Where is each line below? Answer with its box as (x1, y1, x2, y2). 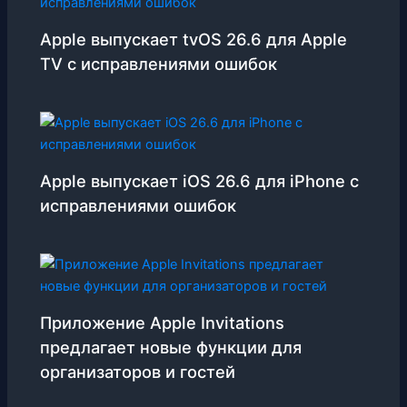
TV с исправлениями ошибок (40, 53, 278, 74)
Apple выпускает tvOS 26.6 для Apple (40, 28, 348, 49)
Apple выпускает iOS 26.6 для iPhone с (40, 170, 360, 191)
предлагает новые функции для (40, 336, 303, 357)
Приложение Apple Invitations (40, 312, 285, 333)
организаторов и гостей (40, 361, 236, 382)
